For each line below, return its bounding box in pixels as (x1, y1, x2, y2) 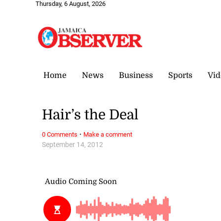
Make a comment (83, 130, 133, 138)
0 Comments (42, 130, 78, 138)
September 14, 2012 (42, 140, 104, 149)
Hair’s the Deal (42, 107, 139, 123)
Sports (168, 71, 192, 80)
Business (119, 71, 153, 80)
